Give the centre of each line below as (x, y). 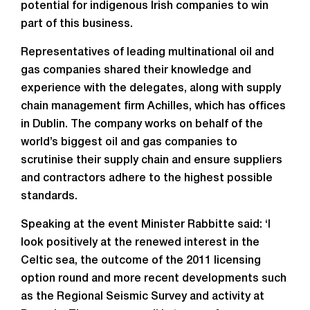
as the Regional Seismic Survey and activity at (143, 297)
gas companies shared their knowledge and (136, 71)
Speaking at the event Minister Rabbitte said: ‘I (146, 225)
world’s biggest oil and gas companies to (129, 143)
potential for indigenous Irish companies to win (145, 6)
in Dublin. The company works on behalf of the (142, 125)
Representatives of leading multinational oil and (147, 53)
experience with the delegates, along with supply (151, 89)
